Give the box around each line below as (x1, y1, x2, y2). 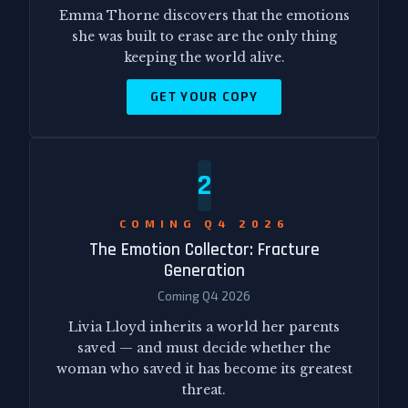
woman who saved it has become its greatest (56, 361, 352, 378)
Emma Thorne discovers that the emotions (58, 6, 350, 24)
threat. (182, 382, 226, 399)
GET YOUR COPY (150, 89, 258, 105)
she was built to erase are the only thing (71, 27, 337, 45)
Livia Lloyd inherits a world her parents (68, 319, 340, 336)
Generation (163, 260, 245, 283)
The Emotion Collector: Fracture (88, 239, 320, 262)
